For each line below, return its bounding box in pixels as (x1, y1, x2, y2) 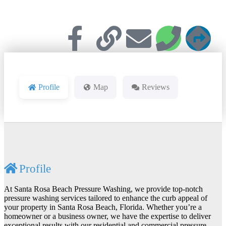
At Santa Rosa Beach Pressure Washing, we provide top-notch (4, 184, 203, 193)
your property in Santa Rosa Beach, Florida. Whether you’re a (4, 202, 202, 211)
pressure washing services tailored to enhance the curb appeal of (4, 193, 207, 202)
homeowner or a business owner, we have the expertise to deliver (4, 211, 211, 220)
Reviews (142, 82, 169, 91)
